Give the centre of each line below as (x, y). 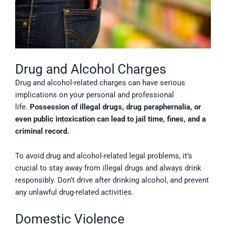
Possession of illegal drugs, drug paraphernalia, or (116, 107)
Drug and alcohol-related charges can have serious (100, 82)
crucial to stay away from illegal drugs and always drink (108, 168)
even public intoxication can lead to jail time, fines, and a (110, 119)
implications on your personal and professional (95, 95)
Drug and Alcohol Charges (91, 69)
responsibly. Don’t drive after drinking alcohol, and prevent (112, 180)
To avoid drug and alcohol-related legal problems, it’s (104, 156)
